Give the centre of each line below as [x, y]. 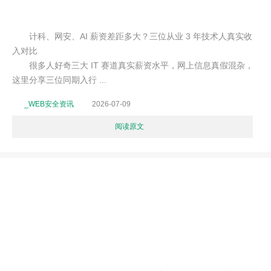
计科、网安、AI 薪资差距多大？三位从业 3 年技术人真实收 [132, 36]
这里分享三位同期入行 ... [59, 80]
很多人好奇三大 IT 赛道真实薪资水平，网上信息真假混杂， [133, 65]
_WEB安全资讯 [49, 104]
